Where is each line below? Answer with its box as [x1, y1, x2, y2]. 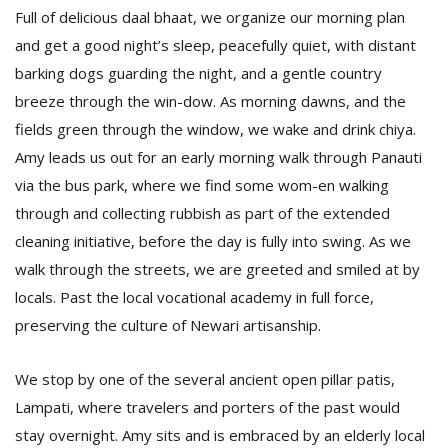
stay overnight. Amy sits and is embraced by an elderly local [15, 425, 425, 445]
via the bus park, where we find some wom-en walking [15, 175, 389, 195]
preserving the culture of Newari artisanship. [15, 315, 325, 335]
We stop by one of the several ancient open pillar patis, [15, 369, 395, 389]
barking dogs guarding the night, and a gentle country [15, 63, 382, 83]
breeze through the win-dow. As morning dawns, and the [15, 91, 406, 111]
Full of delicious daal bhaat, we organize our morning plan [15, 7, 405, 27]
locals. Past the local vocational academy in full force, [15, 287, 374, 307]
